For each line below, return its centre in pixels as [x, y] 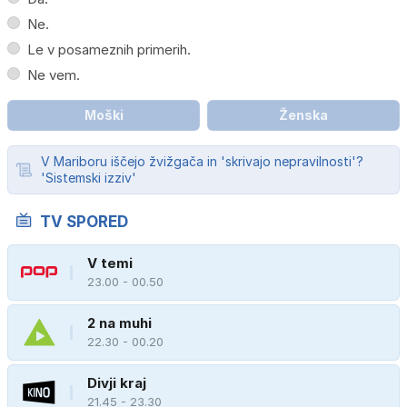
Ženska [303, 114]
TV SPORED [84, 221]
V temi [110, 263]
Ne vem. [54, 74]
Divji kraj [117, 383]
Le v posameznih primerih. [109, 49]
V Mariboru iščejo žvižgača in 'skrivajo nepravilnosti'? [202, 161]
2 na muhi [119, 323]
